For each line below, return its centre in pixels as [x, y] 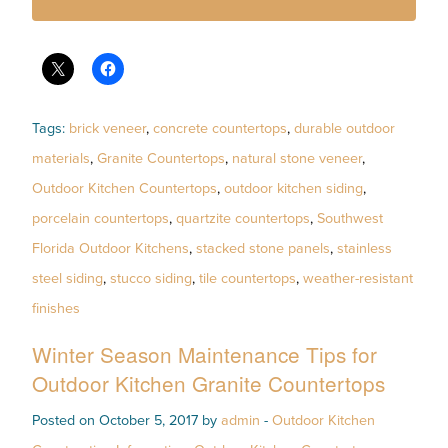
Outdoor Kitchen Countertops [124, 188]
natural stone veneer [297, 158]
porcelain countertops [100, 218]
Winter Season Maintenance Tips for [204, 353]
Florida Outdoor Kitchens [110, 248]
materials [61, 158]
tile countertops [247, 278]
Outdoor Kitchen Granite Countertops [208, 382]
